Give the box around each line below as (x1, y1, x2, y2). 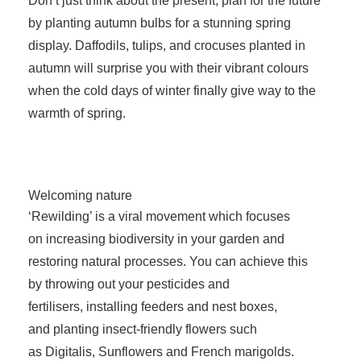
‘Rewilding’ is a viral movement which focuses (28, 210, 290, 223)
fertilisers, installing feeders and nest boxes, (28, 300, 277, 313)
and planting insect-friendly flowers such (28, 322, 257, 336)
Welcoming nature (28, 189, 135, 202)
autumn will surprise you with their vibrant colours (28, 61, 309, 75)
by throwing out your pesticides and (28, 277, 230, 291)
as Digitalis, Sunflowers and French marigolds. (28, 345, 297, 359)
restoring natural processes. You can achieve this (28, 255, 308, 268)
